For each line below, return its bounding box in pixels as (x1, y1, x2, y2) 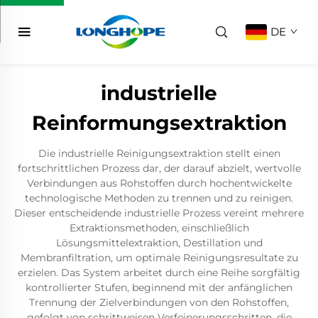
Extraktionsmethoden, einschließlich (69, 221, 249, 234)
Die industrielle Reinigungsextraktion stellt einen (38, 147, 280, 160)
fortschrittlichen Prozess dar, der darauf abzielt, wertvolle (17, 162, 301, 175)
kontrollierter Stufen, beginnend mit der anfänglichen (26, 281, 292, 294)
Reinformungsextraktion (31, 111, 287, 135)
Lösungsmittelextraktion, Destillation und (55, 236, 263, 249)
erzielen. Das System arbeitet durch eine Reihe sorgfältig (18, 266, 300, 279)
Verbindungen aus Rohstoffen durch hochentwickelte (26, 177, 292, 190)
